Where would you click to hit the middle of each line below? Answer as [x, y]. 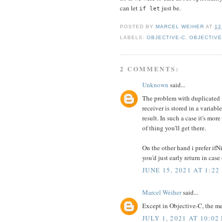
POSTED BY [138, 26]
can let [130, 8]
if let [150, 8]
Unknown [155, 85]
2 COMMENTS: [150, 69]
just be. [170, 8]
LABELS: [134, 37]
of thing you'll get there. [174, 128]
